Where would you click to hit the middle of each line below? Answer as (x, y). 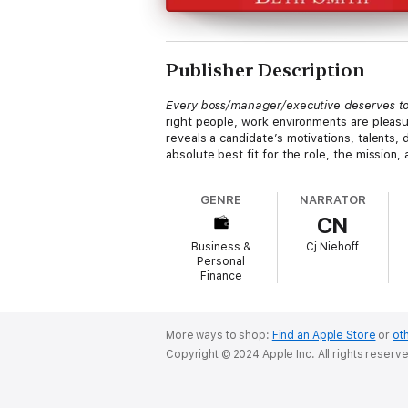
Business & (221, 247)
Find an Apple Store (324, 335)
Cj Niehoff (333, 247)
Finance (221, 276)
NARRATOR (333, 200)
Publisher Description (265, 70)
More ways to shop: (219, 335)
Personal (221, 261)
